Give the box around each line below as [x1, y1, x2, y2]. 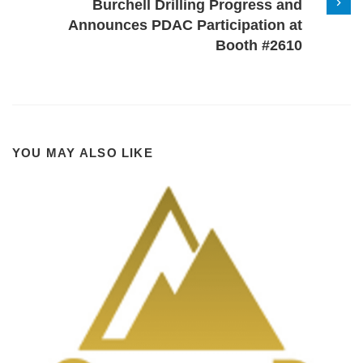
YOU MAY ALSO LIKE [12, 145, 153, 160]
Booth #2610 [216, 36, 302, 53]
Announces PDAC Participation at [68, 16, 302, 33]
